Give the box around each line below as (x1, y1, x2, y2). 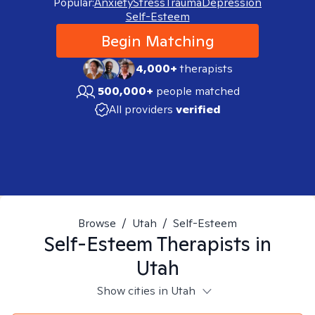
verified (175, 102, 221, 117)
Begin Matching (101, 31, 214, 51)
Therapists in (153, 231, 271, 257)
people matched (156, 84, 240, 98)
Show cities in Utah (97, 283, 195, 298)
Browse (78, 216, 116, 231)
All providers (108, 102, 173, 117)
